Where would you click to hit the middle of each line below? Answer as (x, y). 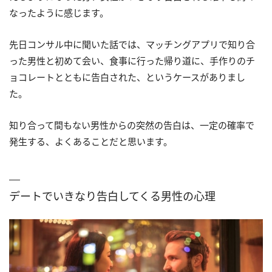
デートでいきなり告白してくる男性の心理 (112, 196)
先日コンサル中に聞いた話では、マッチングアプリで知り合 (132, 44)
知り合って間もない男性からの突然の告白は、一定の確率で (132, 125)
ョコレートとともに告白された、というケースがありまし (127, 77)
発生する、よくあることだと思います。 (91, 141)
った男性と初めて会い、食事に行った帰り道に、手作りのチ (132, 60)
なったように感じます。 (59, 12)
